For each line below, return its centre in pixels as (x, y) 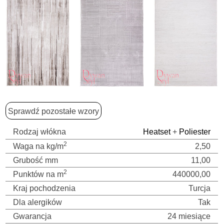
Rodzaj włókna (40, 132)
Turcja (200, 188)
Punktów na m (38, 174)
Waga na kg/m (38, 146)
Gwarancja (32, 216)
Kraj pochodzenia (44, 188)
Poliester (195, 132)
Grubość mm (36, 160)
